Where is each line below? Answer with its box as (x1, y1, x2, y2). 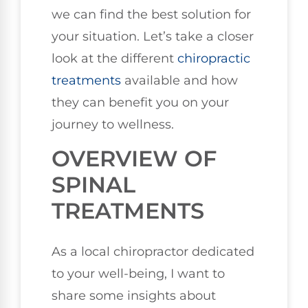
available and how (121, 73, 238, 89)
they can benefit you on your (52, 95, 229, 111)
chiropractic (177, 51, 250, 67)
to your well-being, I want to (52, 265, 225, 281)
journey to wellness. (52, 117, 174, 133)
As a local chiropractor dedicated (52, 243, 254, 259)
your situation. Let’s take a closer (52, 29, 254, 45)
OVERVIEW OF (52, 144, 217, 172)
